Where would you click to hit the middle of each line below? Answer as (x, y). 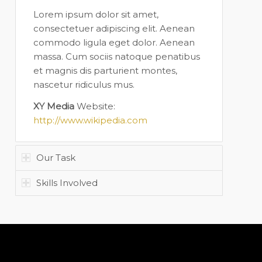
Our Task (56, 157)
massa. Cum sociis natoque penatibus (117, 57)
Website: (95, 106)
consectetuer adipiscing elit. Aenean (114, 29)
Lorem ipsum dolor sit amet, (96, 15)
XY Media (54, 106)
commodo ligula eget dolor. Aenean (114, 43)
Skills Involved (67, 182)
